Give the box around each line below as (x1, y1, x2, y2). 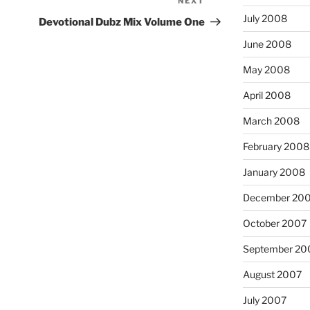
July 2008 (242, 12, 287, 25)
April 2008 (242, 89, 291, 102)
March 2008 (242, 115, 300, 127)
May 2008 (242, 64, 290, 76)
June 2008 (242, 38, 291, 51)
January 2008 (242, 166, 305, 179)
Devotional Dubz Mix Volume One (39, 16, 206, 28)
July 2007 (242, 294, 286, 307)
